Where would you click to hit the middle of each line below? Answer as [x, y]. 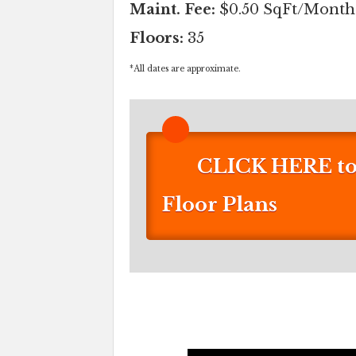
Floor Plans [220, 205]
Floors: [159, 39]
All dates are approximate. [187, 69]
